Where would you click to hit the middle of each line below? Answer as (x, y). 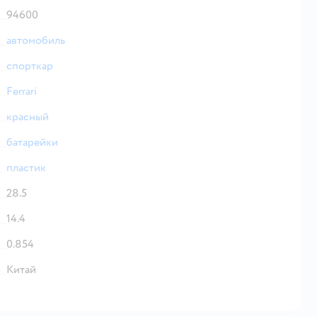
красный (28, 116)
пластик (26, 167)
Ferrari (22, 91)
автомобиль (36, 40)
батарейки (32, 142)
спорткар (30, 65)
